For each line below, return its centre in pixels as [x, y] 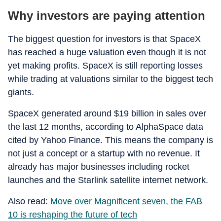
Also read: [28, 201]
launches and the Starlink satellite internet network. [108, 180]
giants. [21, 92]
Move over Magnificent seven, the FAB [125, 201]
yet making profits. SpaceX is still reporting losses [105, 66]
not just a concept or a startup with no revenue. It [104, 153]
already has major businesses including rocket [99, 167]
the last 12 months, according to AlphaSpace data [106, 127]
